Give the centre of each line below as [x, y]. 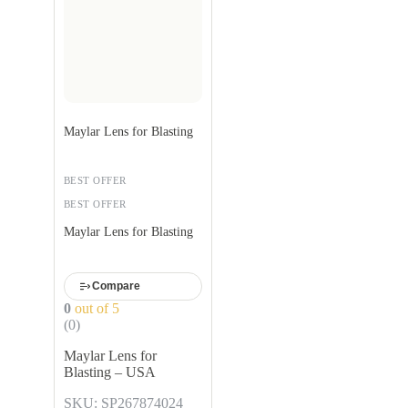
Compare [116, 286]
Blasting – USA [110, 372]
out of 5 [95, 308]
